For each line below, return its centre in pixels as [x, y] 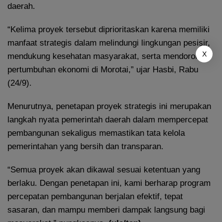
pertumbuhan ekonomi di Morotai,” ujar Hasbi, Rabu [103, 69]
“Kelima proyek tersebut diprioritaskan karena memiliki [109, 29]
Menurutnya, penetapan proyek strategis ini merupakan [109, 106]
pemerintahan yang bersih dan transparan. [85, 146]
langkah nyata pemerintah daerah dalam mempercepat [108, 119]
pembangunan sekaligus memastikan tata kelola [96, 133]
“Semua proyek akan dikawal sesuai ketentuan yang [104, 169]
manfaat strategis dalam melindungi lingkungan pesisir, [109, 43]
